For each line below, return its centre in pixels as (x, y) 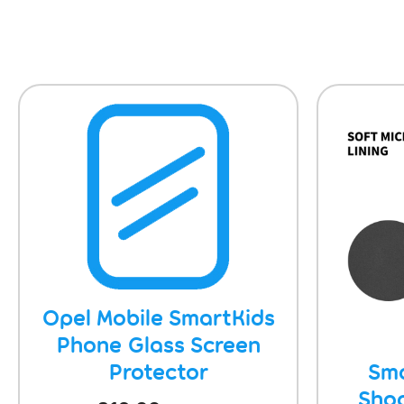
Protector (158, 372)
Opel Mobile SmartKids (158, 317)
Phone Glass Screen (158, 344)
